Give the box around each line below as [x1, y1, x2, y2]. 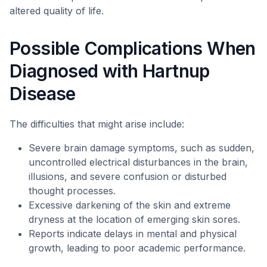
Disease [10, 83, 76, 104]
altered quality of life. [10, 5, 104, 17]
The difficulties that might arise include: [10, 118, 184, 130]
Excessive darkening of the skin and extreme [29, 199, 231, 211]
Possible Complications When [10, 38, 256, 59]
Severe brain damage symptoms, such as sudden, [29, 142, 254, 154]
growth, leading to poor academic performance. [29, 242, 246, 254]
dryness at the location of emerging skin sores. [29, 213, 240, 225]
